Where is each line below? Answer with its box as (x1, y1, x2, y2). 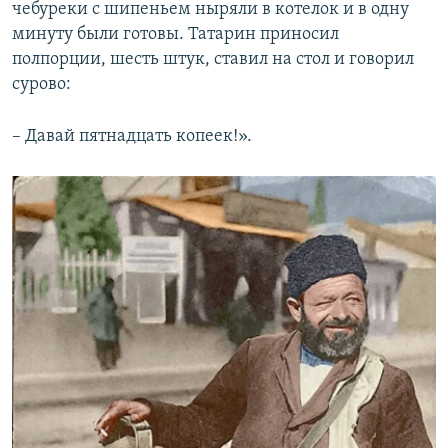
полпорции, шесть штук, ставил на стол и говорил (12, 50, 414, 69)
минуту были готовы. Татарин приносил (12, 25, 339, 44)
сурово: (12, 75, 71, 94)
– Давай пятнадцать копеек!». (12, 127, 252, 146)
